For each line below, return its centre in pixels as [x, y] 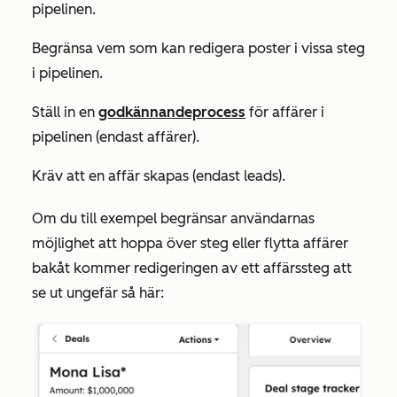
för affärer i [285, 112]
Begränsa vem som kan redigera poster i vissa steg [198, 48]
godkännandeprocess [172, 112]
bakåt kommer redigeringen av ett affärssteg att [192, 268]
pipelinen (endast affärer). [116, 137]
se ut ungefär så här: [98, 293]
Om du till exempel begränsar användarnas [173, 218]
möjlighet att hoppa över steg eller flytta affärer [190, 243]
